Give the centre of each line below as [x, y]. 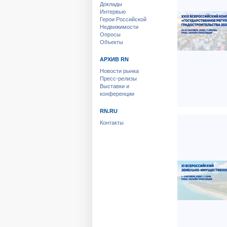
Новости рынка [119, 71]
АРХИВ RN [114, 59]
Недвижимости [119, 27]
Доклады [111, 4]
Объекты [111, 42]
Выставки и [115, 86]
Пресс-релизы [118, 79]
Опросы [110, 34]
